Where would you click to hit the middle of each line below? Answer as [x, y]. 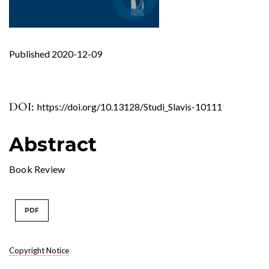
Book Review [37, 169]
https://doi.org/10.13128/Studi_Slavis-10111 [130, 106]
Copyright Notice [39, 250]
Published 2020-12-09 [56, 53]
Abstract [53, 144]
